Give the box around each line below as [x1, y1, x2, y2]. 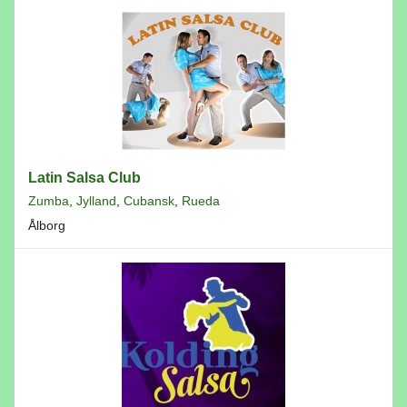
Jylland [76, 194, 116, 208]
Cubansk [124, 194, 174, 208]
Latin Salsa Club [28, 170, 141, 185]
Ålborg [28, 218, 65, 233]
